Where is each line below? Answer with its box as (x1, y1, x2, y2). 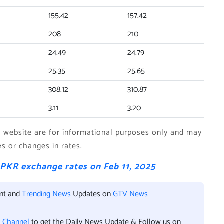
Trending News (22, 187, 71, 201)
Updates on (71, 187, 113, 201)
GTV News (113, 187, 148, 201)
